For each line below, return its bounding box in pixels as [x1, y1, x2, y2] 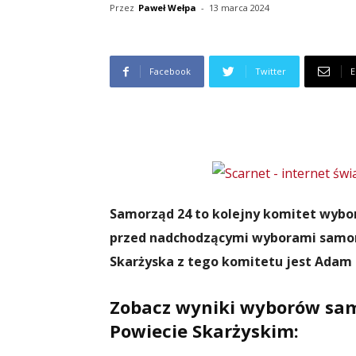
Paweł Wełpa [138, 2, 196, 14]
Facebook [149, 65, 191, 77]
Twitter [255, 65, 286, 77]
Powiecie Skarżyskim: [110, 319, 299, 342]
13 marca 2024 [209, 2, 269, 14]
